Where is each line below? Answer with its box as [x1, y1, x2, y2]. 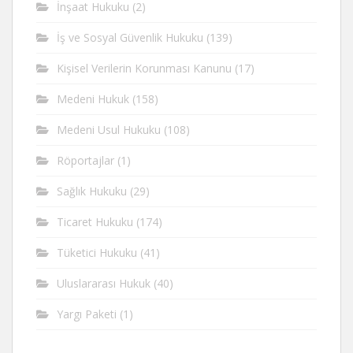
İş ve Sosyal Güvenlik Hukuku [57, 30, 203, 45]
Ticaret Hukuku [57, 214, 133, 229]
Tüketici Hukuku [57, 245, 137, 260]
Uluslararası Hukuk [57, 276, 150, 291]
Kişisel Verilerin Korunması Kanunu [57, 61, 232, 76]
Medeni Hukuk [57, 91, 129, 106]
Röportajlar [57, 153, 114, 168]
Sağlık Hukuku [57, 184, 127, 199]
